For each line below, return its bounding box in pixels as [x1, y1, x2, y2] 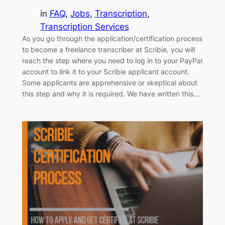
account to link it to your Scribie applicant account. [22, 67, 189, 76]
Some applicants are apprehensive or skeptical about [22, 78, 197, 87]
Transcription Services [40, 21, 129, 32]
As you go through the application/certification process [22, 34, 202, 43]
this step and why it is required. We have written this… [22, 89, 199, 98]
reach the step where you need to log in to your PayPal [22, 56, 202, 65]
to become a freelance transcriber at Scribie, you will [22, 45, 195, 54]
